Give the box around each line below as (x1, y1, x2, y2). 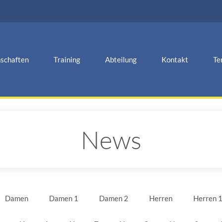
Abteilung (105, 55, 137, 64)
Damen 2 (99, 194, 128, 203)
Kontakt (162, 55, 188, 64)
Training (54, 55, 80, 64)
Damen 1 (49, 194, 78, 203)
